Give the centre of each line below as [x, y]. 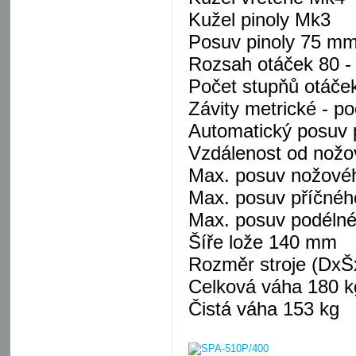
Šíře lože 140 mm [263, 242]
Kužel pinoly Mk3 [259, 19]
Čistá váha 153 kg [264, 309]
